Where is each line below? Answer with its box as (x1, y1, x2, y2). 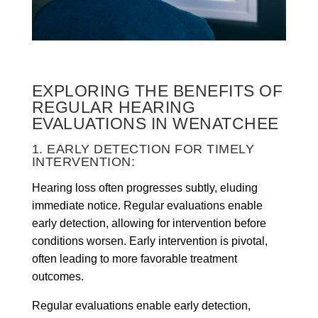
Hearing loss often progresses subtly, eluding (31, 181, 258, 194)
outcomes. (31, 270, 84, 283)
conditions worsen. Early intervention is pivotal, (31, 234, 268, 247)
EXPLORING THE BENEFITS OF (31, 81, 283, 100)
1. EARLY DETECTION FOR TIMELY (31, 141, 255, 156)
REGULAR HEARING (31, 97, 196, 116)
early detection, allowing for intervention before (31, 216, 266, 229)
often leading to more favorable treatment (31, 252, 237, 265)
